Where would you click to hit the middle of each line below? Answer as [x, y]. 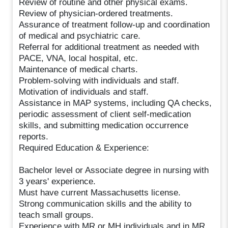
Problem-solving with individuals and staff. [99, 80]
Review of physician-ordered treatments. [96, 13]
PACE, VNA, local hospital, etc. [79, 58]
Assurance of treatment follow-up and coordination [115, 24]
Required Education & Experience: [84, 148]
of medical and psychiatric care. [80, 36]
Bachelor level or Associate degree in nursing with [114, 170]
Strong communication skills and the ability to [105, 204]
